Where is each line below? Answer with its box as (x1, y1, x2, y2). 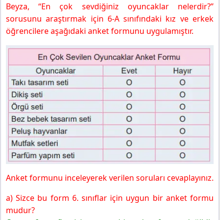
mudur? (6, 204, 35, 216)
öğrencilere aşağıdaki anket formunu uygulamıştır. (6, 25, 193, 36)
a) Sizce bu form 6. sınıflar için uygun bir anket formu (6, 192, 214, 203)
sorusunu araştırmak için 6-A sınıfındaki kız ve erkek (6, 13, 214, 24)
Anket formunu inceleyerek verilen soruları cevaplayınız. (6, 172, 214, 183)
